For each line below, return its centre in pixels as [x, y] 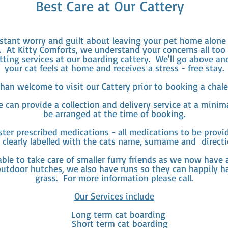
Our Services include [114, 196]
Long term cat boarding [114, 214]
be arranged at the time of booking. [114, 113]
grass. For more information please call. [114, 178]
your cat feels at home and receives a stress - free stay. [114, 68]
